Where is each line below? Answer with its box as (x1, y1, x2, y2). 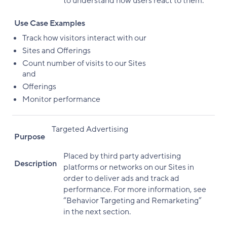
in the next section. (63, 206, 131, 217)
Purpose (14, 131, 45, 142)
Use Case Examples (14, 18, 85, 29)
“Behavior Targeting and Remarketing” (63, 195, 202, 206)
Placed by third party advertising (63, 150, 181, 162)
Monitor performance (22, 94, 102, 105)
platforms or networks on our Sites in (63, 162, 194, 173)
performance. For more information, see (63, 184, 206, 195)
